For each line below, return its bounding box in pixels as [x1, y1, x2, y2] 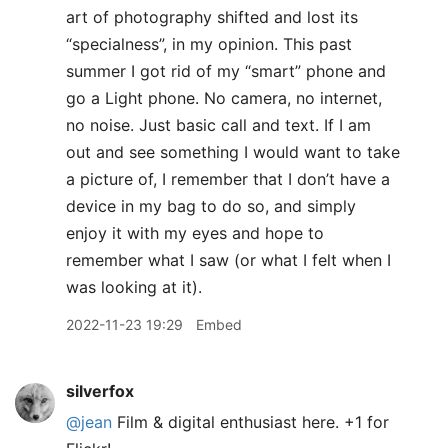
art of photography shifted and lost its [66, 7, 358, 27]
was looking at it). [66, 277, 202, 297]
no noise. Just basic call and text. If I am [66, 115, 371, 135]
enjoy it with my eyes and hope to [66, 223, 324, 243]
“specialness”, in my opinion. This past [66, 34, 352, 54]
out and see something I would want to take [66, 142, 400, 162]
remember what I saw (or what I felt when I [66, 250, 391, 270]
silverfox [66, 381, 134, 401]
